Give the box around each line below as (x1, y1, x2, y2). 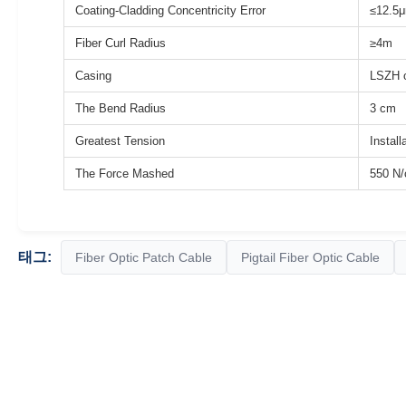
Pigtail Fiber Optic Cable (241, 249, 380, 265)
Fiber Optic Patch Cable (75, 249, 212, 265)
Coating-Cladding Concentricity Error (75, 3, 266, 17)
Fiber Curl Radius (75, 35, 166, 50)
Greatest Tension (75, 133, 165, 148)
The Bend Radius (75, 101, 166, 115)
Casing (75, 68, 111, 82)
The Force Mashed (75, 166, 174, 180)
